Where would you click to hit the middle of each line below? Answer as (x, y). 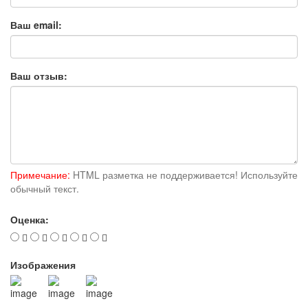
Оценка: (30, 219)
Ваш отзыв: (39, 75)
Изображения (43, 264)
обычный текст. (45, 188)
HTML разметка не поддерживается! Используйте (184, 174)
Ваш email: (36, 24)
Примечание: (40, 174)
